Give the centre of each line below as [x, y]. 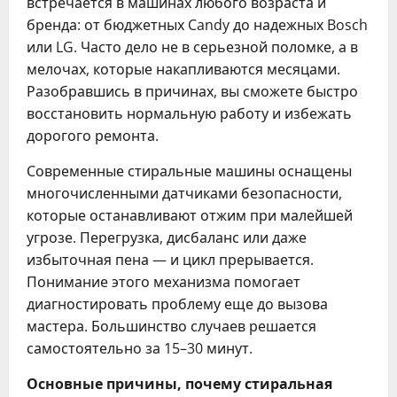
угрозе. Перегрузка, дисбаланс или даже [167, 237]
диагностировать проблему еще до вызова [177, 304]
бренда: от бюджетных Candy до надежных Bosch [197, 24]
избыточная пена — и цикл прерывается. [170, 259]
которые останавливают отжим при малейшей [190, 215]
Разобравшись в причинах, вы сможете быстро [192, 91]
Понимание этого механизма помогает [163, 281]
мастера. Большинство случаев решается [171, 326]
